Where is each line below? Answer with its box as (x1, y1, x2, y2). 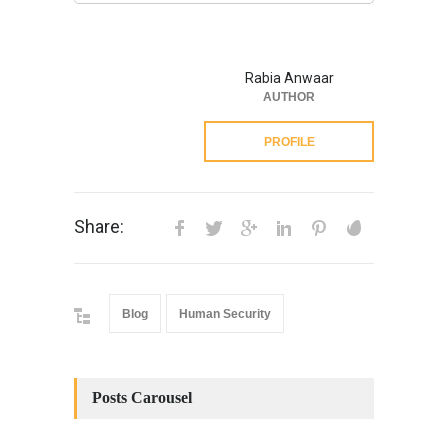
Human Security (179, 307, 271, 322)
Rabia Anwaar (244, 70, 334, 87)
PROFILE (263, 135, 315, 150)
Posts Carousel (92, 389, 192, 407)
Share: (74, 216, 124, 238)
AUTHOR (263, 90, 315, 105)
